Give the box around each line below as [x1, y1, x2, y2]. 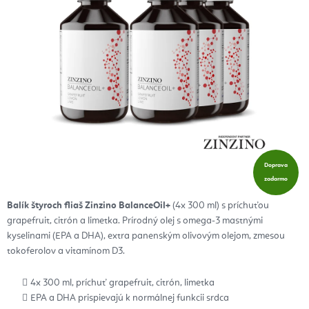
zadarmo [264, 176, 288, 183]
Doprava [264, 162, 288, 169]
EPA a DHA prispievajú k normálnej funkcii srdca [30, 293, 229, 303]
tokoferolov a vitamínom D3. [7, 246, 125, 257]
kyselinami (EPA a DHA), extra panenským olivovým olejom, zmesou [7, 231, 285, 241]
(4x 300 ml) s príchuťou [170, 201, 269, 211]
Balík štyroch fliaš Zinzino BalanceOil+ [7, 201, 170, 211]
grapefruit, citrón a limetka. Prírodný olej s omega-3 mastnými [7, 216, 263, 226]
